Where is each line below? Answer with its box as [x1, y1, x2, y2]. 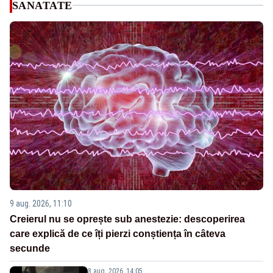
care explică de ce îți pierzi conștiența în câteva [10, 229, 225, 239]
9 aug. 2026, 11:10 [10, 199, 72, 209]
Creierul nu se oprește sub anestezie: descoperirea [10, 214, 245, 225]
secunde [10, 243, 50, 254]
